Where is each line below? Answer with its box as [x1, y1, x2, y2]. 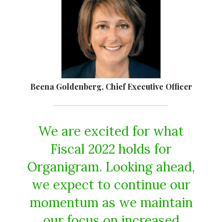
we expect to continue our [32, 176, 190, 193]
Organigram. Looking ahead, [27, 159, 195, 175]
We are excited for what [38, 123, 184, 139]
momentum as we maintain [29, 194, 193, 211]
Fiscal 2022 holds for [51, 141, 171, 157]
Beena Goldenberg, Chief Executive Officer [30, 81, 192, 92]
